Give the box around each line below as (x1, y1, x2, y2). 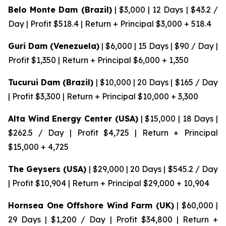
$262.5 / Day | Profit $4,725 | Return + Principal (8, 128, 218, 138)
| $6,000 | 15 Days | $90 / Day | (99, 41, 218, 51)
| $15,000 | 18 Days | (138, 114, 218, 124)
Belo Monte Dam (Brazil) (8, 5, 112, 15)
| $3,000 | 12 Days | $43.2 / (111, 5, 218, 15)
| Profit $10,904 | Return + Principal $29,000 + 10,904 (8, 178, 209, 189)
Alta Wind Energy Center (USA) (8, 114, 138, 124)
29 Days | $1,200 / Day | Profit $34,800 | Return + (8, 214, 218, 225)
